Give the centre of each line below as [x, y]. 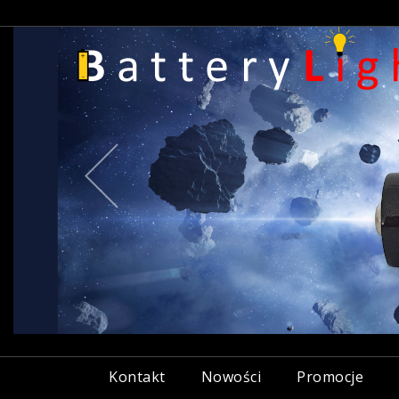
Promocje [330, 377]
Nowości [231, 377]
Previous [155, 157]
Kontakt [137, 377]
